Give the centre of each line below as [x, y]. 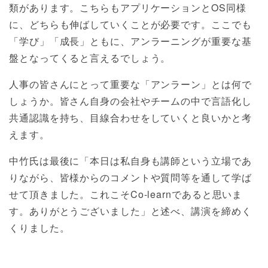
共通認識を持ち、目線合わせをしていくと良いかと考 [130, 117]
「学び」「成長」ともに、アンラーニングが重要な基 [130, 41]
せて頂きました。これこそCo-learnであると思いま [126, 194]
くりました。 [39, 227]
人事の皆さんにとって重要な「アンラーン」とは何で [130, 84]
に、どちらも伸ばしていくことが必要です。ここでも [130, 24]
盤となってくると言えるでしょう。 [90, 57]
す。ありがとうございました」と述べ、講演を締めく [130, 211]
